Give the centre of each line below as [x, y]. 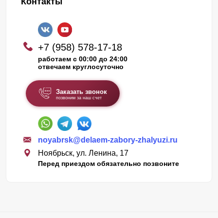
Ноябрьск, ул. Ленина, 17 [83, 153]
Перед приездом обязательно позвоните [109, 163]
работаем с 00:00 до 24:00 [83, 59]
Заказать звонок [81, 91]
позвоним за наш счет [79, 98]
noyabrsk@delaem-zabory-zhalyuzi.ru [108, 140]
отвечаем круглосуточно [81, 66]
